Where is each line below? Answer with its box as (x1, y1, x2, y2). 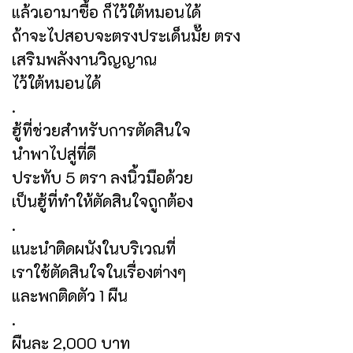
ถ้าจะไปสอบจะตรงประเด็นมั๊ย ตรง (12, 24, 240, 46)
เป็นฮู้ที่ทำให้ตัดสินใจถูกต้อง (12, 190, 193, 211)
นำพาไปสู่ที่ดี (12, 143, 96, 164)
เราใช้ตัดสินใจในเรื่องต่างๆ (12, 261, 186, 282)
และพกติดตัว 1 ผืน (12, 284, 128, 306)
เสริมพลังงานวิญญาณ (12, 48, 157, 69)
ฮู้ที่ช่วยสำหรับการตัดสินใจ (12, 119, 191, 140)
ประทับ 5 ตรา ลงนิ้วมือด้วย (12, 166, 193, 188)
